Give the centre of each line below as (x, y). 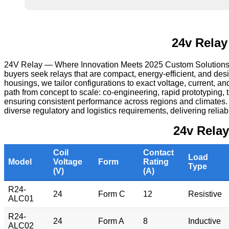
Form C (112, 194)
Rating (156, 162)
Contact (158, 153)
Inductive (204, 221)
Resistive (205, 194)
